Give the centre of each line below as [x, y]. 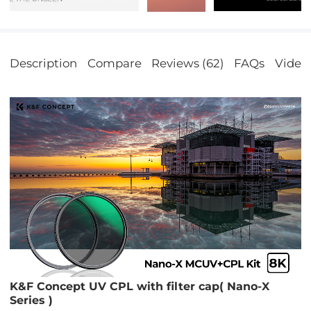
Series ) [32, 301]
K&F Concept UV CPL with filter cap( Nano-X [140, 287]
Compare [114, 63]
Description [44, 63]
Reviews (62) [187, 63]
